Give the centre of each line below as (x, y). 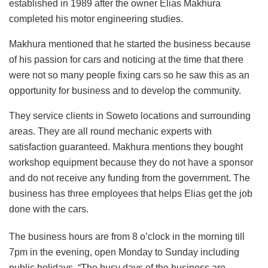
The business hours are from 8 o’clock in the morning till (127, 236)
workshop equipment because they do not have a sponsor (131, 162)
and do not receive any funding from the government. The (130, 178)
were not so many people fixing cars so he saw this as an (129, 75)
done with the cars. (49, 209)
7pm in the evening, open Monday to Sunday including (124, 252)
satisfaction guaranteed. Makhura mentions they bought (126, 147)
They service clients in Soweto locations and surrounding (130, 115)
